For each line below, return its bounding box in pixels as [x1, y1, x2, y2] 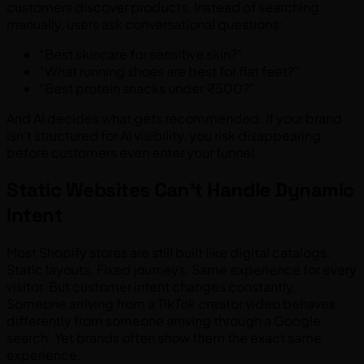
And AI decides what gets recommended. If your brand [6, 110, 342, 128]
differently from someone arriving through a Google [6, 312, 321, 329]
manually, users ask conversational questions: [6, 15, 283, 33]
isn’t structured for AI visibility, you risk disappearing [6, 127, 321, 145]
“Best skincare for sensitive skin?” [39, 45, 243, 63]
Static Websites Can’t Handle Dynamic [6, 177, 354, 203]
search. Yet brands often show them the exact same [6, 329, 322, 346]
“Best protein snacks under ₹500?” [39, 80, 255, 97]
